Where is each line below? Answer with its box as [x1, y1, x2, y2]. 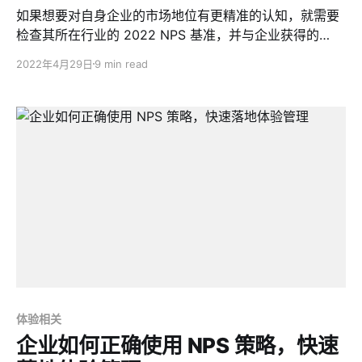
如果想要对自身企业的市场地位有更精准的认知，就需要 [16, 6, 339, 23]
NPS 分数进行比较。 [16, 45, 137, 62]
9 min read [95, 57, 148, 70]
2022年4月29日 [16, 57, 93, 70]
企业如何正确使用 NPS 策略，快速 [16, 333, 339, 359]
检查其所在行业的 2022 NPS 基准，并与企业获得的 [16, 26, 319, 43]
